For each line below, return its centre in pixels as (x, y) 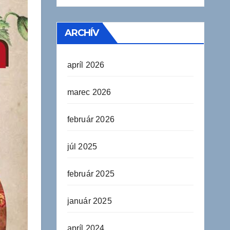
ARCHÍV (82, 33)
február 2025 (91, 174)
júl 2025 (82, 147)
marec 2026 (89, 92)
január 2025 (89, 201)
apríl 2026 (86, 65)
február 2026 (91, 119)
